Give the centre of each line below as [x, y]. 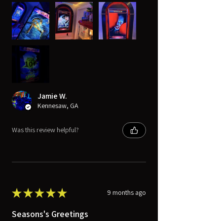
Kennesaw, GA [58, 105]
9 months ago [127, 193]
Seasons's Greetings [50, 214]
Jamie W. [52, 96]
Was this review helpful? [45, 130]
